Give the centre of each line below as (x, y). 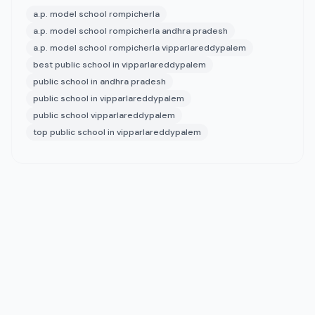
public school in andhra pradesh (99, 82)
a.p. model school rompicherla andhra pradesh (130, 31)
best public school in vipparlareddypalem (120, 65)
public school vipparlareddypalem (104, 115)
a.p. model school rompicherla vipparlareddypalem (140, 48)
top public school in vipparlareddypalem (117, 132)
